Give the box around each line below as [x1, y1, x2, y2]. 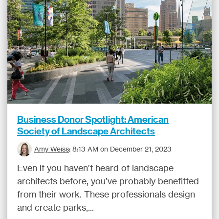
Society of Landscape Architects [17, 125, 155, 137]
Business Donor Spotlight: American [17, 113, 169, 125]
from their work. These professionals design [17, 189, 195, 199]
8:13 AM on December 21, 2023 [72, 145, 172, 153]
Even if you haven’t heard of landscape [17, 162, 174, 173]
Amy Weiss [34, 145, 69, 153]
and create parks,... [17, 202, 94, 213]
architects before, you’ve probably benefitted [17, 175, 199, 186]
